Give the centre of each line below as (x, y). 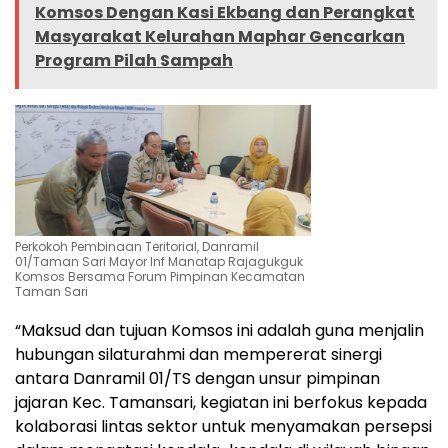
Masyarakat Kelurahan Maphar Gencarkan (220, 37)
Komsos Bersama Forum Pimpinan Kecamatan (160, 276)
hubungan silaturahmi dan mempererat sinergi (198, 354)
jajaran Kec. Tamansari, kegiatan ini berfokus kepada (221, 402)
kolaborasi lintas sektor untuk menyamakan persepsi (223, 426)
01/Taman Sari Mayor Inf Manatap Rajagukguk (159, 261)
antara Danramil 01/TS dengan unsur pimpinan (197, 378)
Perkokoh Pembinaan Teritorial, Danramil (137, 246)
